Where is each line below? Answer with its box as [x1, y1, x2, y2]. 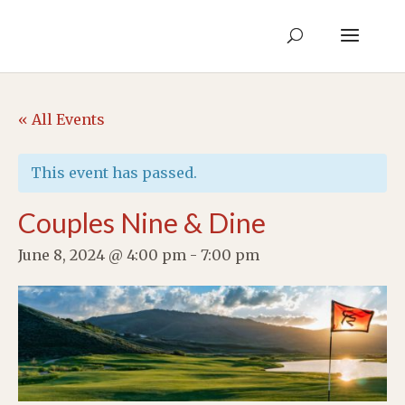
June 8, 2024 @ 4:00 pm [18, 246, 186, 264]
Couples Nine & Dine [18, 206, 266, 239]
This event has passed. [31, 164, 197, 182]
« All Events [18, 110, 105, 128]
